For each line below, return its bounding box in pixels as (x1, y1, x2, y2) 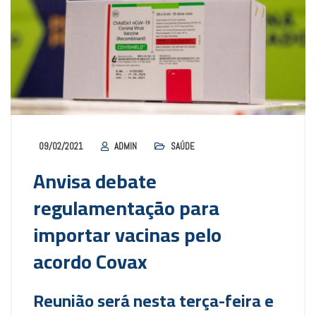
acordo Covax (33, 243, 147, 281)
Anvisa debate (33, 163, 157, 200)
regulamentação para (33, 190, 219, 227)
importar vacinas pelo (33, 217, 221, 254)
